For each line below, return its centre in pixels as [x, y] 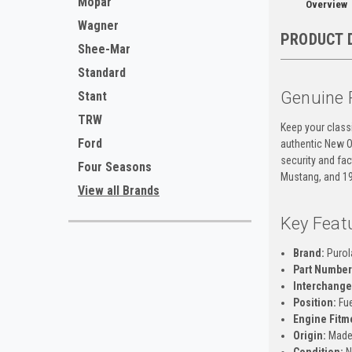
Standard [102, 73]
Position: [314, 303]
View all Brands [119, 191]
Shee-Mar [104, 49]
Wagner [98, 26]
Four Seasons [115, 167]
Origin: [309, 336]
